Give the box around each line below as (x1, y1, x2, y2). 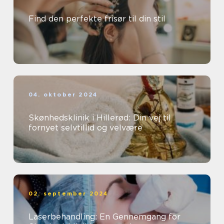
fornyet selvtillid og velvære (28, 123, 142, 133)
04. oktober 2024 (28, 91, 98, 98)
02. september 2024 (28, 190, 108, 197)
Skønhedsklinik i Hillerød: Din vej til (28, 113, 171, 123)
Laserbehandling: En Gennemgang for (28, 212, 180, 222)
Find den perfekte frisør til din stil (28, 14, 165, 24)
